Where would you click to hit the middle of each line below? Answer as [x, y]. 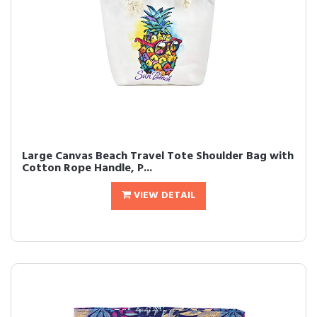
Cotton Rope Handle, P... [87, 168]
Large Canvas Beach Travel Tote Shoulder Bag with [158, 156]
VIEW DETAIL [163, 196]
